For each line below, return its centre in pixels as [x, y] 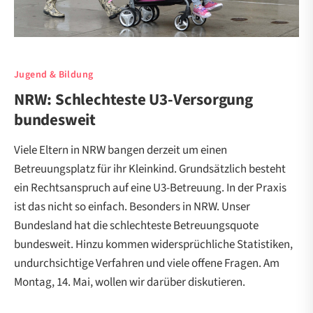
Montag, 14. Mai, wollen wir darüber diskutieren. [130, 282]
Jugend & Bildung [54, 74]
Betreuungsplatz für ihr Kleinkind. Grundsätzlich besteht [150, 169]
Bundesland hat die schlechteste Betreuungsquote [136, 225]
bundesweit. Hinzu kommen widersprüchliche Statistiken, [153, 244]
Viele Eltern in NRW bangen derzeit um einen [121, 150]
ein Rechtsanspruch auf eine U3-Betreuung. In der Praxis [150, 188]
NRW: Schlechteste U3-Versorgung [133, 99]
